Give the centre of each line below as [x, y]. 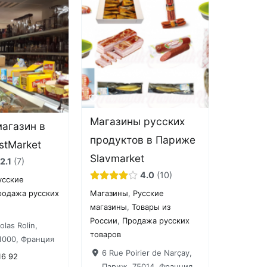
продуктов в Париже [143, 139]
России [104, 221]
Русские [149, 193]
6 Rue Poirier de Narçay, [147, 252]
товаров [106, 235]
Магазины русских [138, 121]
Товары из [151, 207]
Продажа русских [156, 221]
